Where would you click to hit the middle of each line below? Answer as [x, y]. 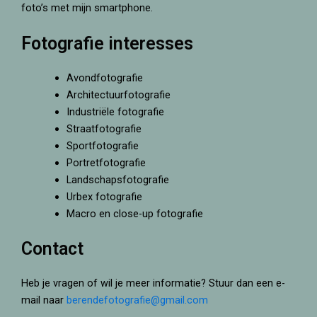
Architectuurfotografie [118, 95]
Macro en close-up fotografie [134, 214]
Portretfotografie [106, 163]
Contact [52, 248]
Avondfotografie [104, 78]
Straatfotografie [104, 129]
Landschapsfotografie [117, 180]
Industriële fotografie [115, 112]
